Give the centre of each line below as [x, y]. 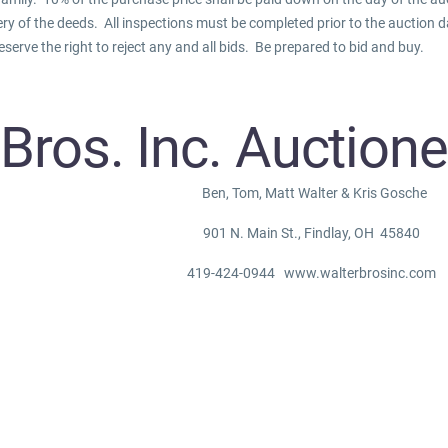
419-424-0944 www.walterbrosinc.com [311, 272]
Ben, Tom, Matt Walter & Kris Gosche [311, 192]
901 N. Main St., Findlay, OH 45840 [311, 232]
